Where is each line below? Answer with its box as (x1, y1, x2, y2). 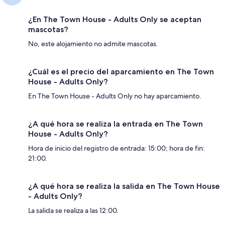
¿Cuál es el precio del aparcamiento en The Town (28, 66, 214, 76)
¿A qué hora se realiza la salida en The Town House (28, 181, 220, 191)
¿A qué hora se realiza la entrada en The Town (28, 119, 203, 129)
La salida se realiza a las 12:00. (28, 205, 119, 215)
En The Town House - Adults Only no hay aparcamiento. (28, 91, 201, 100)
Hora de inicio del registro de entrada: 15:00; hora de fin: (28, 143, 205, 153)
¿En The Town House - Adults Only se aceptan (28, 14, 201, 24)
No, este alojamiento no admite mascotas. (28, 39, 158, 48)
